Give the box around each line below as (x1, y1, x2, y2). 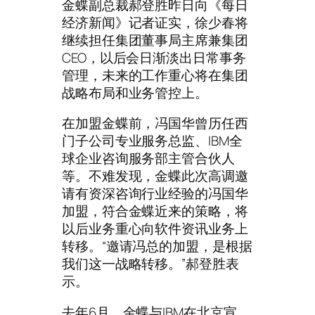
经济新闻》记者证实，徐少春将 (62, 13, 248, 32)
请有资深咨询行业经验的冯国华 (62, 184, 248, 203)
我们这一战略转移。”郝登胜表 (62, 255, 239, 274)
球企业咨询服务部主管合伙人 (62, 149, 235, 168)
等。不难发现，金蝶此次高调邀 (62, 167, 248, 186)
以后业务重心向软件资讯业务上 (62, 219, 248, 238)
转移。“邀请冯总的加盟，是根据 (62, 237, 252, 256)
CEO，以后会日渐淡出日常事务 (62, 48, 246, 67)
